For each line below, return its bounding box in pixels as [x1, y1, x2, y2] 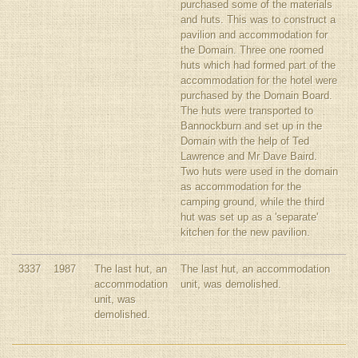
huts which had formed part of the [181, 59, 336, 71]
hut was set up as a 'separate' [181, 211, 318, 223]
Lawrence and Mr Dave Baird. [181, 150, 317, 162]
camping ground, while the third [181, 196, 324, 208]
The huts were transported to [181, 105, 313, 117]
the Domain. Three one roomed [181, 44, 324, 56]
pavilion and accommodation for [181, 29, 328, 41]
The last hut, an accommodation [181, 263, 330, 275]
